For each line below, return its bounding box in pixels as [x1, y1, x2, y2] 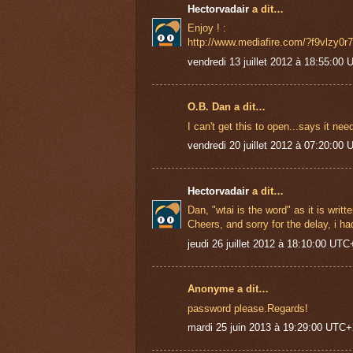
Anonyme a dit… [188, 283, 269, 295]
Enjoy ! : [188, 22, 226, 35]
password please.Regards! [188, 302, 308, 314]
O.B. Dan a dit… [188, 101, 266, 113]
